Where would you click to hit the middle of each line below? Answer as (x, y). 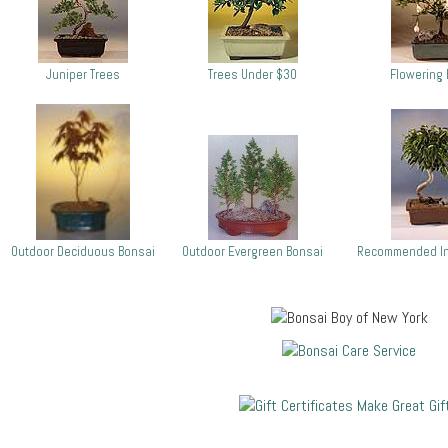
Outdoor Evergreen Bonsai (252, 251)
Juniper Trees (83, 74)
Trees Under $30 (252, 74)
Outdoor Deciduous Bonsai (83, 251)
